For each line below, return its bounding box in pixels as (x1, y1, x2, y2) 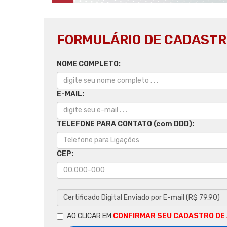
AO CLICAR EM (67, 211, 113, 220)
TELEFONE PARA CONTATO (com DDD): (57, 119, 194, 128)
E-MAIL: (57, 89, 84, 98)
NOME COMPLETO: (57, 59, 121, 68)
